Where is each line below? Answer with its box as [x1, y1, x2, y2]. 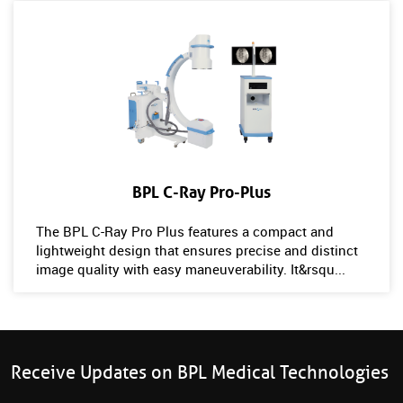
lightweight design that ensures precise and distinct [36, 240, 359, 259]
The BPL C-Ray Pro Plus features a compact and [36, 221, 335, 240]
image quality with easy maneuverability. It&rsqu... [36, 259, 346, 278]
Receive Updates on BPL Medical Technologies [10, 362, 389, 384]
